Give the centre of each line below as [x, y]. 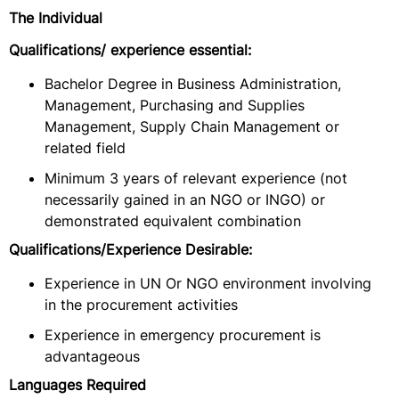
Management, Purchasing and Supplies [175, 105]
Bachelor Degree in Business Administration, [193, 84]
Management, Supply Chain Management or [192, 126]
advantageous [92, 356]
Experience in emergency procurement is [183, 335]
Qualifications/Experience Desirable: [130, 249]
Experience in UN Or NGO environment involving [208, 283]
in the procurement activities [141, 305]
